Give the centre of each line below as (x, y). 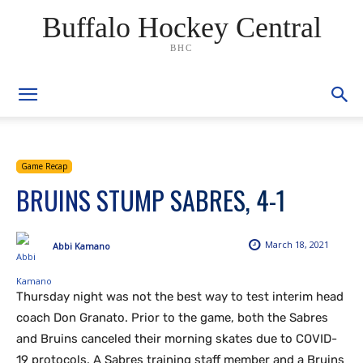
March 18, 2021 (297, 245)
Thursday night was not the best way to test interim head (180, 297)
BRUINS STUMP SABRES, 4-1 (151, 200)
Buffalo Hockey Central (181, 27)
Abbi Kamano (81, 246)
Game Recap (44, 166)
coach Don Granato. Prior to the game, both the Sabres (172, 318)
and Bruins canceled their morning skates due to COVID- (177, 339)
